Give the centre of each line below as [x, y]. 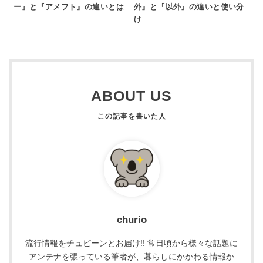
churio [131, 220]
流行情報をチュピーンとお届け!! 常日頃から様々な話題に [131, 243]
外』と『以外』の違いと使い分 [189, 7]
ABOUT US [131, 96]
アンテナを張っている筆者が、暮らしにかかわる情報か [131, 256]
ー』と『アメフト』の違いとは [69, 7]
